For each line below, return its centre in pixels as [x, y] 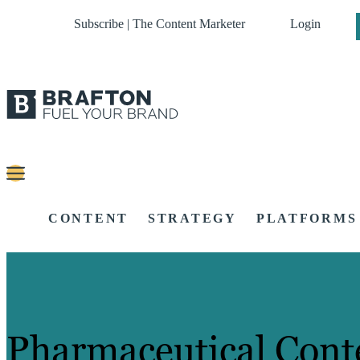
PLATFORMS [307, 219]
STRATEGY [192, 219]
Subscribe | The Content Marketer [160, 24]
